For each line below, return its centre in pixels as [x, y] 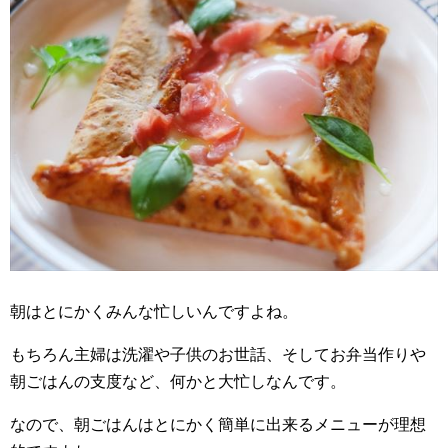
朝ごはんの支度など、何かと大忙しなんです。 [178, 382]
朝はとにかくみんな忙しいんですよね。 [154, 312]
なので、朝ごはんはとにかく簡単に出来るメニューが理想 [218, 425]
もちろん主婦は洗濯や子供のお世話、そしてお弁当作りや [218, 355]
